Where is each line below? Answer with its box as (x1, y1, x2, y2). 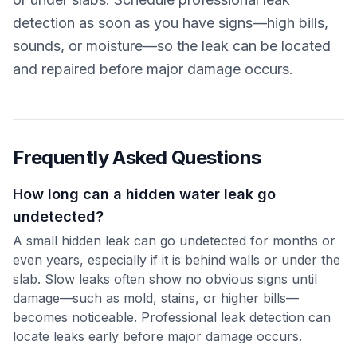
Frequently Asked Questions (13, 145, 261, 169)
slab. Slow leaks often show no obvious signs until (13, 270, 317, 287)
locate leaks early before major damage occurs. (13, 328, 302, 344)
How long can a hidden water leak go (13, 185, 276, 202)
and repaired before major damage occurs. (13, 60, 293, 77)
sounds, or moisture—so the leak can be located (13, 37, 331, 54)
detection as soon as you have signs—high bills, (13, 14, 328, 31)
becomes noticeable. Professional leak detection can (13, 308, 331, 325)
